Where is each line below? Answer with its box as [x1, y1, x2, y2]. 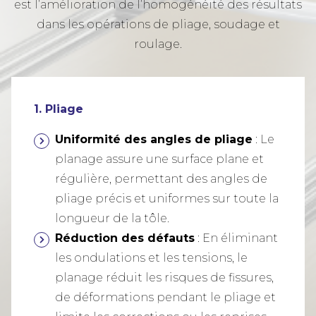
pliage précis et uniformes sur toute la [55, 192, 279, 206]
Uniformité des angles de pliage [55, 133, 253, 147]
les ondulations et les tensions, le [55, 251, 248, 265]
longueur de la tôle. [55, 212, 169, 226]
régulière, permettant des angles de [55, 172, 267, 186]
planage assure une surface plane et [55, 152, 264, 166]
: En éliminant [195, 231, 278, 245]
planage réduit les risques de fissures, [55, 271, 274, 285]
